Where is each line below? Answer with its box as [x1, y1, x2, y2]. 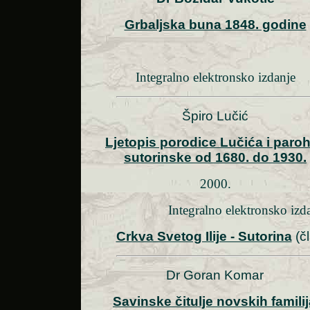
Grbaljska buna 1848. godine [124, 17, 307, 33]
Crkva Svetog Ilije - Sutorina [116, 229, 292, 244]
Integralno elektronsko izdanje [135, 70, 295, 85]
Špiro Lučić [182, 109, 248, 124]
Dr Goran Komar [165, 268, 264, 283]
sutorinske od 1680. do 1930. [124, 150, 307, 165]
